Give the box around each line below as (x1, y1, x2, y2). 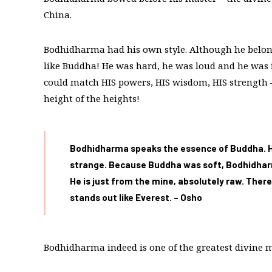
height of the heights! (44, 92, 140, 105)
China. (44, 8, 72, 21)
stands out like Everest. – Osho (70, 192, 202, 203)
